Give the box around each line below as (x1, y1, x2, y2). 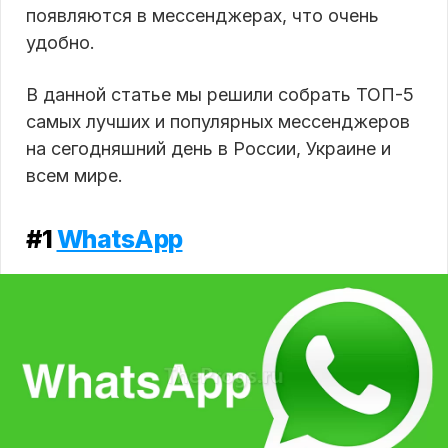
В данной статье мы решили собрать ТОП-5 (26, 84, 414, 106)
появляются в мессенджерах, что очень (26, 5, 379, 27)
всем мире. (26, 165, 123, 187)
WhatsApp (56, 224, 183, 255)
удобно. (26, 32, 95, 54)
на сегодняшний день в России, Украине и (26, 138, 391, 160)
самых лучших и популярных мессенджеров (26, 111, 410, 133)
